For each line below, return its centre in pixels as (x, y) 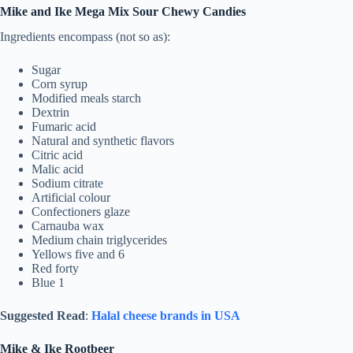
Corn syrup (59, 84)
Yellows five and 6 (78, 255)
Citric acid (57, 155)
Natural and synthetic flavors (103, 141)
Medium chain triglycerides (99, 240)
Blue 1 (48, 283)
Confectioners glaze (81, 212)
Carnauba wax (68, 226)
